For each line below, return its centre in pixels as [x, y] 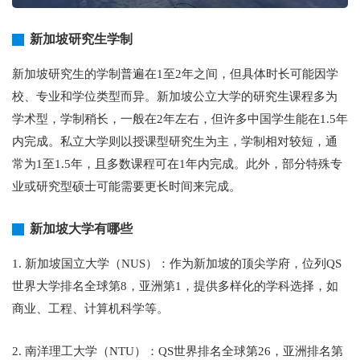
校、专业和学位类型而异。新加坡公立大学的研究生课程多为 [175, 97]
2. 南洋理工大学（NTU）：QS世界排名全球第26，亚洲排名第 [178, 352]
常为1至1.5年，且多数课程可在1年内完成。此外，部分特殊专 [177, 164]
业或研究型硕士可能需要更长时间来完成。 [127, 187]
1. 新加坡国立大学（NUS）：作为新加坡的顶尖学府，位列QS [177, 264]
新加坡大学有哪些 [81, 229]
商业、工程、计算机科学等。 [90, 309]
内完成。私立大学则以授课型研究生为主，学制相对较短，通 [175, 142]
